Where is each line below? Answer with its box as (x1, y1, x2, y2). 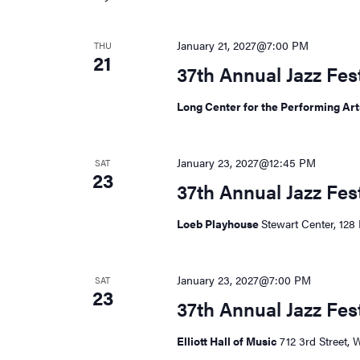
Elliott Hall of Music (176, 333, 280, 350)
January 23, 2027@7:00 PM (176, 272, 311, 288)
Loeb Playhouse (176, 215, 261, 232)
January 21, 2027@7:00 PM (176, 37, 309, 54)
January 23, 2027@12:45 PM (176, 154, 316, 171)
